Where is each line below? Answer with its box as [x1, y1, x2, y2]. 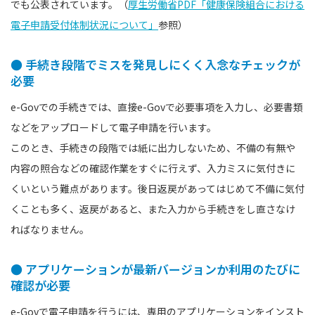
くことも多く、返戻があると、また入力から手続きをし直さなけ [11, 201, 295, 216]
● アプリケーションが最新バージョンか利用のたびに [11, 259, 300, 278]
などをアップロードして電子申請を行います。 [11, 120, 217, 134]
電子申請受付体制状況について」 [11, 17, 158, 32]
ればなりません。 [11, 221, 89, 236]
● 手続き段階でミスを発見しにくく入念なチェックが [11, 55, 300, 73]
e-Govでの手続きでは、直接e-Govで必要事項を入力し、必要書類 [11, 99, 303, 114]
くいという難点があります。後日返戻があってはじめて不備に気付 [11, 181, 304, 195]
